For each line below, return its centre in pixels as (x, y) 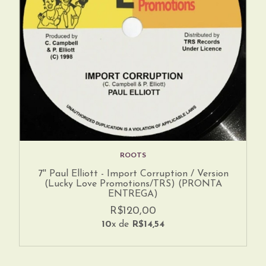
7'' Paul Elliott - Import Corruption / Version (133, 174)
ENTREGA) (133, 194)
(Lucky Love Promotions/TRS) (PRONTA (133, 184)
